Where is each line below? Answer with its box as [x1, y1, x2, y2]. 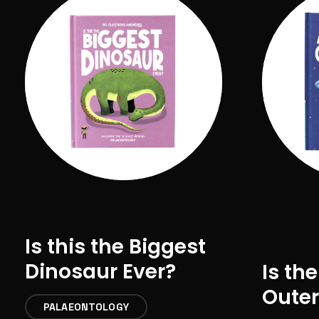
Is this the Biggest [25, 232, 206, 261]
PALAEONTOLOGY [43, 300, 129, 313]
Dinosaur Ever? [25, 257, 176, 286]
